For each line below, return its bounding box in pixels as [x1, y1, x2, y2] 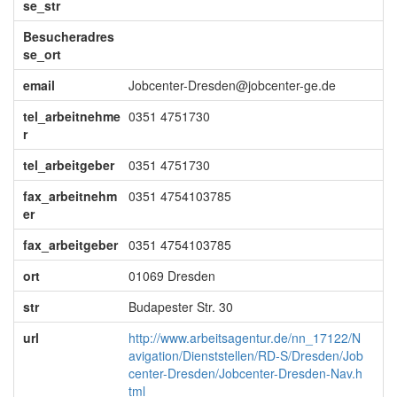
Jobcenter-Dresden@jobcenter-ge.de [128, 76, 336, 94]
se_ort [22, 45, 61, 63]
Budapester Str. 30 [128, 298, 233, 315]
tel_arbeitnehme [22, 107, 121, 125]
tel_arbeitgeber [22, 156, 114, 174]
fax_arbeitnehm [22, 187, 117, 205]
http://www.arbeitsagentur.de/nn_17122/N [128, 329, 361, 346]
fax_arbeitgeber [22, 236, 118, 253]
